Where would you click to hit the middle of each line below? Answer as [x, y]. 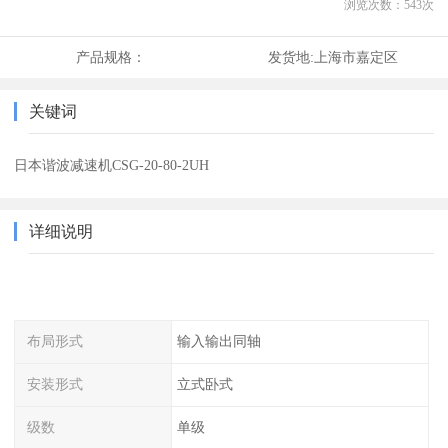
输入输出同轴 [218, 341]
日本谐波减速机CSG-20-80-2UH [112, 165]
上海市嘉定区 [355, 57]
